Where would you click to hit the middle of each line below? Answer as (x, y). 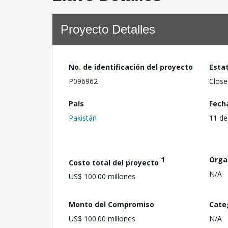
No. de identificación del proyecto (131, 67)
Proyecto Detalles (108, 29)
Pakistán (83, 118)
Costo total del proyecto (115, 162)
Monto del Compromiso (111, 204)
